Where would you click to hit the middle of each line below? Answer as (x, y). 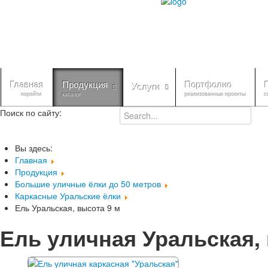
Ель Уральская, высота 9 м (68, 208)
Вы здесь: (36, 148)
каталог (71, 95)
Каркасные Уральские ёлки (69, 196)
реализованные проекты (215, 95)
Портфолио (208, 85)
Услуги (146, 87)
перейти (32, 95)
